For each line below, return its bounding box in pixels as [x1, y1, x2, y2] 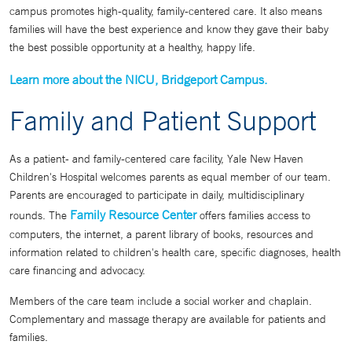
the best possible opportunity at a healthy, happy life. [9, 40, 258, 54]
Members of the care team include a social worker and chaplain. [9, 294, 312, 308]
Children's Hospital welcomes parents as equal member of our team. [9, 170, 331, 184]
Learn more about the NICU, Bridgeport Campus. [9, 71, 267, 87]
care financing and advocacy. [9, 263, 145, 277]
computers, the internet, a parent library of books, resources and [9, 227, 313, 241]
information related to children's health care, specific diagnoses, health [9, 245, 341, 259]
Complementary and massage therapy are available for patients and [9, 312, 326, 326]
